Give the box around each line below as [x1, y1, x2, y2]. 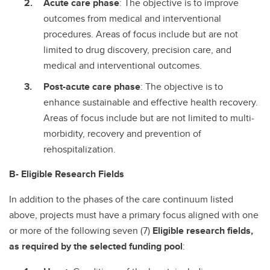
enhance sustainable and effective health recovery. [43, 95, 258, 109]
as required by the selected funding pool [9, 239, 183, 253]
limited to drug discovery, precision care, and [43, 42, 231, 57]
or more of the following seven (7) [9, 223, 152, 237]
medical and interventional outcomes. [43, 58, 202, 72]
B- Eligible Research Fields [9, 166, 124, 181]
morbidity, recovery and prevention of [43, 126, 201, 140]
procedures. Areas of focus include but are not [43, 27, 238, 41]
